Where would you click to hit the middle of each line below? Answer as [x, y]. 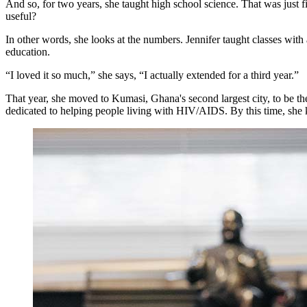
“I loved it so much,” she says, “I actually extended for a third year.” [152, 75]
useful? [21, 16]
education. [28, 52]
